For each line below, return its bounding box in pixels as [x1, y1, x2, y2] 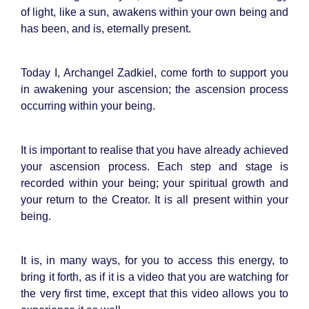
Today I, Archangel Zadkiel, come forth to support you [21, 66, 288, 79]
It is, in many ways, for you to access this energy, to [21, 254, 288, 266]
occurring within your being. [21, 99, 155, 112]
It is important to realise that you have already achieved [21, 143, 288, 156]
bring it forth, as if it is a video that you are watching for [21, 270, 288, 283]
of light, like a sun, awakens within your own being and [21, 6, 288, 18]
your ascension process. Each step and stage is [21, 160, 288, 172]
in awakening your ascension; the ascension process [21, 83, 288, 95]
